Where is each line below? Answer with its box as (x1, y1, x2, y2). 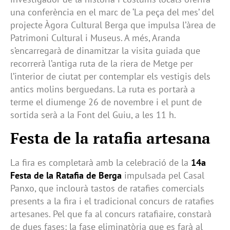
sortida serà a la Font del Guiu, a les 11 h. (10, 108, 186, 121)
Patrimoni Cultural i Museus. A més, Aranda (10, 31, 180, 44)
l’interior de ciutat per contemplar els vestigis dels (10, 70, 210, 82)
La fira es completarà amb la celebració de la (10, 157, 191, 169)
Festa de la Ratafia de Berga (10, 169, 122, 182)
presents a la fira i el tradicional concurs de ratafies (10, 195, 214, 207)
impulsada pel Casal (122, 169, 204, 182)
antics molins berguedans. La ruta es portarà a (10, 83, 195, 95)
